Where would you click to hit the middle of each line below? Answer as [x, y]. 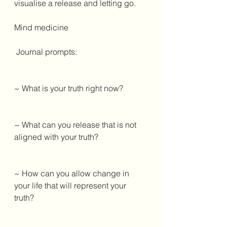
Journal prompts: [48, 51]
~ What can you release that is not [76, 124]
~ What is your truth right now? [70, 88]
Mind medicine [42, 27]
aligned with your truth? [57, 137]
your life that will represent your [71, 185]
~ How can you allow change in [73, 173]
